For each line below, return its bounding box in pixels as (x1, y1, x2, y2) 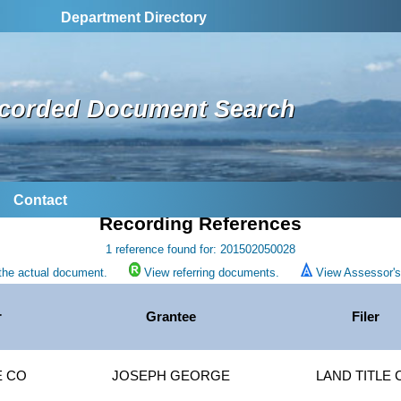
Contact (13, 192, 67, 209)
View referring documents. (143, 266, 279, 280)
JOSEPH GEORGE (112, 369, 231, 384)
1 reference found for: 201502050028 (106, 243, 295, 257)
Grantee (146, 310, 197, 325)
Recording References (99, 213, 302, 235)
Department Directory (61, 10, 207, 25)
